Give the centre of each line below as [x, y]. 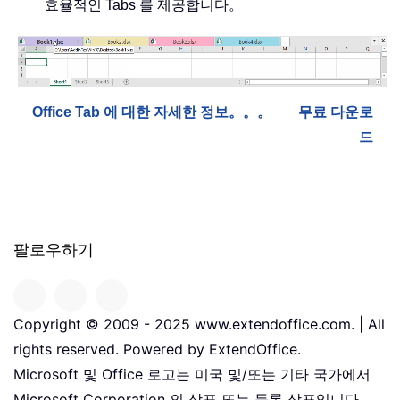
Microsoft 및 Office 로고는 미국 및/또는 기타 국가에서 [192, 375]
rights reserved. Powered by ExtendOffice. [157, 350]
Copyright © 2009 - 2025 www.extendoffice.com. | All [199, 325]
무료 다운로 [336, 112]
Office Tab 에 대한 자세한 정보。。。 [152, 112]
